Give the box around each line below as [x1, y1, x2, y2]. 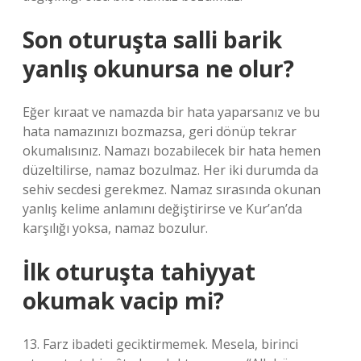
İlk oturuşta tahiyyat [23, 256, 255, 287]
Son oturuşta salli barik [23, 24, 282, 55]
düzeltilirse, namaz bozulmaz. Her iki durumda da [23, 161, 318, 179]
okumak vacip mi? [23, 285, 224, 316]
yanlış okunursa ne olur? [23, 53, 294, 84]
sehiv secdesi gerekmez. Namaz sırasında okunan [23, 180, 321, 198]
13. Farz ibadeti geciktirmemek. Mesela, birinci [23, 335, 298, 353]
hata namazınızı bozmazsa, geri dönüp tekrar [23, 122, 297, 140]
